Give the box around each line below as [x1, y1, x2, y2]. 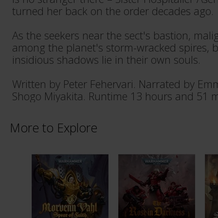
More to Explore [10, 119, 97, 136]
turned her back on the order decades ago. [12, 4, 214, 18]
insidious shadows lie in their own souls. [12, 53, 200, 67]
